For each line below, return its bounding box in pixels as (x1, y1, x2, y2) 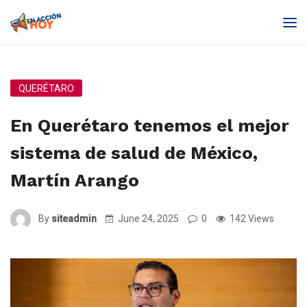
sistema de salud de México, (10, 143, 258, 163)
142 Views (228, 212, 274, 224)
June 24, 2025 (118, 212, 179, 224)
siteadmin (51, 212, 97, 224)
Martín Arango (10, 170, 139, 191)
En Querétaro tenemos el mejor (10, 115, 289, 136)
